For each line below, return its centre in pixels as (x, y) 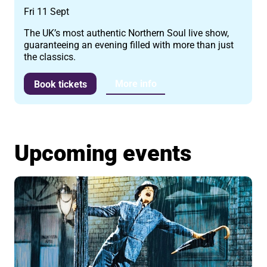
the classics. (50, 57)
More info (136, 83)
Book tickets (60, 84)
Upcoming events (103, 153)
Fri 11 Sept (47, 12)
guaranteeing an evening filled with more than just (129, 45)
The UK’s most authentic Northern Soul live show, (127, 33)
